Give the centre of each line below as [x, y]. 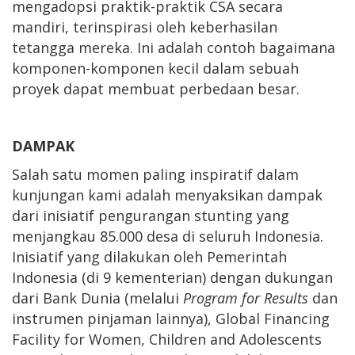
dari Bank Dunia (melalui [97, 298]
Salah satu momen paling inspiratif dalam [155, 174]
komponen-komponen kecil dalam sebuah [155, 68]
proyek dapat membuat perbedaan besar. [156, 88]
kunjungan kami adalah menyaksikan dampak [167, 195]
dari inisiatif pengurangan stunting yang [151, 215]
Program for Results [248, 298]
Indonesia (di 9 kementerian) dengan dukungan [172, 277]
